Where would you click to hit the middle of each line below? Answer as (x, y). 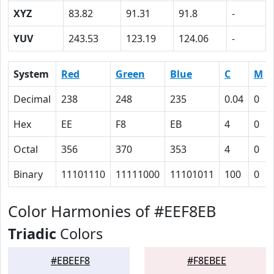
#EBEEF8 (70, 261)
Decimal (32, 99)
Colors (80, 234)
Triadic (32, 234)
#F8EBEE (207, 261)
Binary (28, 174)
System (31, 74)
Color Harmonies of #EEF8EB (112, 211)
